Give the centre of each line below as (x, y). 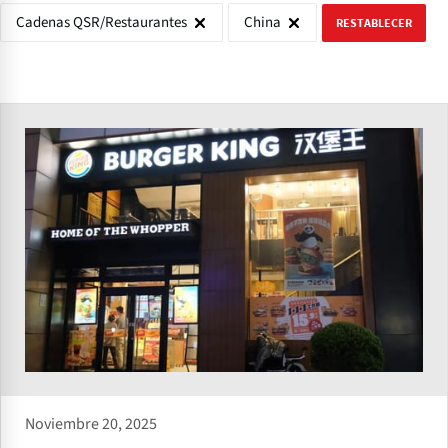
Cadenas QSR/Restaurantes (101, 22)
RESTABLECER (374, 22)
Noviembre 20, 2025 (91, 424)
